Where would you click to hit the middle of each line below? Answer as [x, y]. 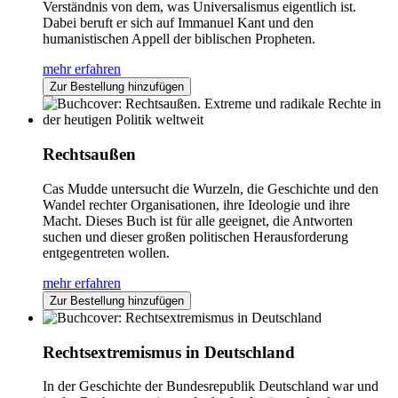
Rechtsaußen [89, 155]
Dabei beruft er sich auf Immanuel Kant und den [178, 23]
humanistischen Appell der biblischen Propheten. [179, 39]
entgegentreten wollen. [106, 252]
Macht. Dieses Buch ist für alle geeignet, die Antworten [198, 220]
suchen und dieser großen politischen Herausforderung [195, 236]
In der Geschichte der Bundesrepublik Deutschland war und [211, 386]
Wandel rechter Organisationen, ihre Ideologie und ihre [196, 204]
